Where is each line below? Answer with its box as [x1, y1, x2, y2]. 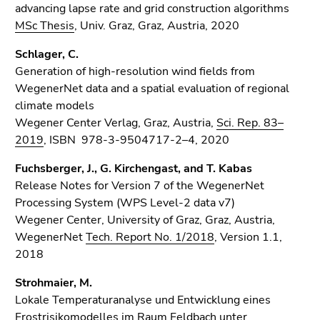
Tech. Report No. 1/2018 [86, 229, 214, 245]
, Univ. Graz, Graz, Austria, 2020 [74, 18, 239, 34]
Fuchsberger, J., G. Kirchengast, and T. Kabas [15, 161, 252, 176]
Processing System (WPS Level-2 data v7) [15, 195, 235, 211]
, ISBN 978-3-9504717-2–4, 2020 [44, 132, 229, 148]
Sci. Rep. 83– [216, 115, 284, 131]
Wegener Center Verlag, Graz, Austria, [15, 115, 216, 131]
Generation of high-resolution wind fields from [15, 64, 255, 79]
